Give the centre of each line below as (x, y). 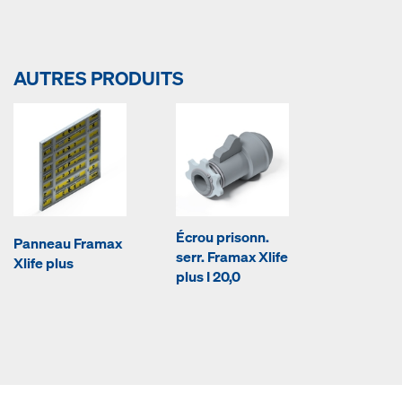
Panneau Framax (68, 243)
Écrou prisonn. (223, 236)
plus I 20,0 (208, 276)
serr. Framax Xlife (232, 256)
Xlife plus (44, 262)
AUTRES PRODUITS (99, 78)
